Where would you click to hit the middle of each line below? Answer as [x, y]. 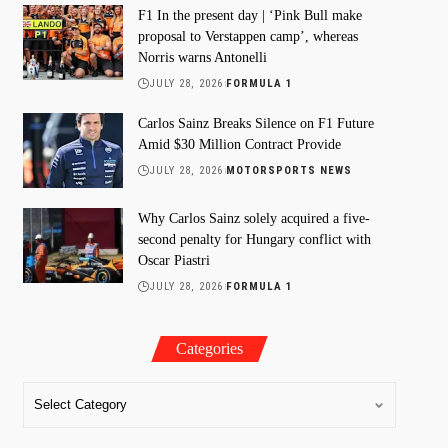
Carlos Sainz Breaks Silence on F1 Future [255, 123]
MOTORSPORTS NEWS [289, 170]
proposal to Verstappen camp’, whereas [247, 36]
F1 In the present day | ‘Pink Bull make [249, 15]
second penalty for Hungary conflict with [254, 239]
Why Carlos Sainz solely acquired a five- [253, 218]
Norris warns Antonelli [202, 57]
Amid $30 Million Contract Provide [239, 144]
